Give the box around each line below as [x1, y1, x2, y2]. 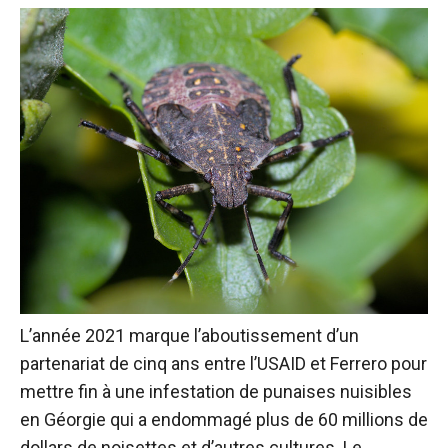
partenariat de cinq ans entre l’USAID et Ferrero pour [20, 353, 427, 374]
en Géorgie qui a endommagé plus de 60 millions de [20, 409, 428, 430]
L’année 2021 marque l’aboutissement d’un [20, 325, 359, 346]
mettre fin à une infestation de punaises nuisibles [20, 381, 412, 402]
